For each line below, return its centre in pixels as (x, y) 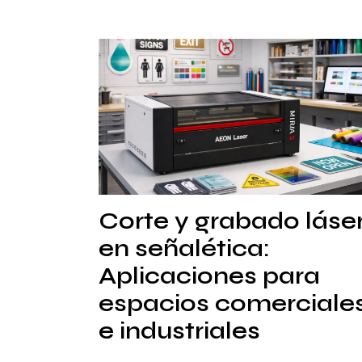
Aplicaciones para (209, 275)
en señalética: (184, 248)
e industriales (179, 330)
